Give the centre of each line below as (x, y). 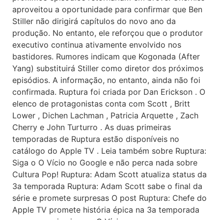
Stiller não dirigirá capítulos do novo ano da (94, 21)
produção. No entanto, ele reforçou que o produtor (108, 33)
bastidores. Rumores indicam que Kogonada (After (106, 56)
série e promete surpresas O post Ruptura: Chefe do (110, 198)
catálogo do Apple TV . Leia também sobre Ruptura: (109, 151)
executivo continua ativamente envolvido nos (97, 45)
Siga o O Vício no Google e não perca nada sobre (105, 163)
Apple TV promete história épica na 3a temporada (106, 210)
